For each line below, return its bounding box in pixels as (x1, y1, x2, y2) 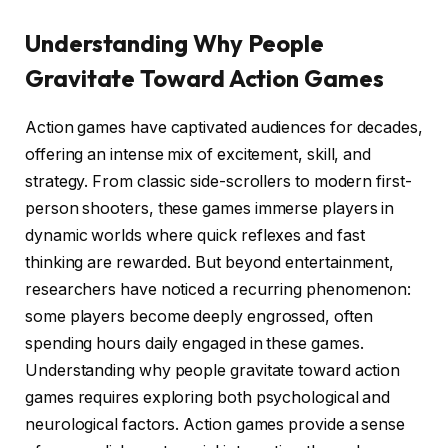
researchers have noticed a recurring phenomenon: (25, 279, 412, 299)
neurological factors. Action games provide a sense (25, 414, 406, 434)
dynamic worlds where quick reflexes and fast (25, 225, 365, 245)
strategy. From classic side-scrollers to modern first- (25, 171, 412, 191)
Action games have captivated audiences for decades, (25, 117, 423, 137)
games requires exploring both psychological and (25, 387, 391, 407)
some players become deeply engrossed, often (25, 306, 373, 326)
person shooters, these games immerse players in (25, 198, 395, 218)
